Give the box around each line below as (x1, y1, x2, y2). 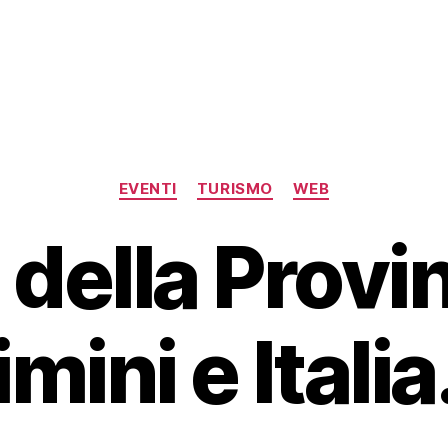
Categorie (223, 169, 303, 190)
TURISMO (196, 179, 273, 198)
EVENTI (118, 179, 177, 198)
